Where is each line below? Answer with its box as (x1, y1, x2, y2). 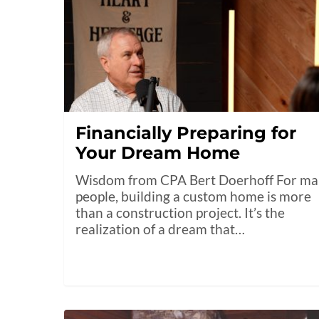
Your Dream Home (75, 142, 241, 164)
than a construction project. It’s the (75, 204, 286, 221)
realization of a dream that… (75, 221, 246, 238)
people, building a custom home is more (75, 188, 312, 205)
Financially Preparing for (75, 122, 297, 144)
